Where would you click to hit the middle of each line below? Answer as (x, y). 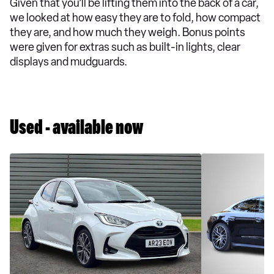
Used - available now (76, 130)
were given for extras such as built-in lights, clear (125, 47)
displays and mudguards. (68, 62)
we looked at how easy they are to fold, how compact (135, 18)
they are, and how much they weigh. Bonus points (128, 32)
